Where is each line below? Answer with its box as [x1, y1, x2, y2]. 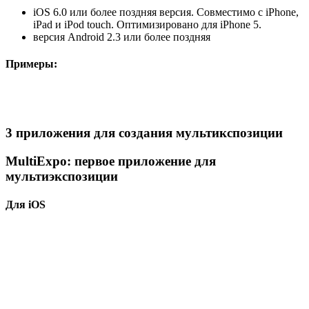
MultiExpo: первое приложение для [6, 156, 216, 171]
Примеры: [6, 59, 57, 71]
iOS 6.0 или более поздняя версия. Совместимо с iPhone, [33, 7, 299, 19]
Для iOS [6, 201, 46, 213]
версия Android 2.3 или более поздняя [33, 32, 210, 44]
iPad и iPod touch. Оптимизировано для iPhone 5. [33, 19, 261, 32]
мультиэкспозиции [6, 171, 118, 186]
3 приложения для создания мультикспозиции [6, 128, 283, 143]
